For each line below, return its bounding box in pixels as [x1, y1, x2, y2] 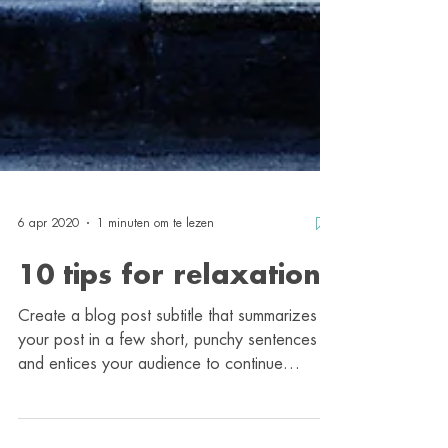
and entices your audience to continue [18, 411, 283, 427]
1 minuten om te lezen [97, 272, 214, 284]
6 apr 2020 [18, 272, 79, 284]
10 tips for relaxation [18, 318, 321, 344]
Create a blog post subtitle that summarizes [18, 363, 317, 379]
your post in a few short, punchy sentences [18, 387, 317, 403]
